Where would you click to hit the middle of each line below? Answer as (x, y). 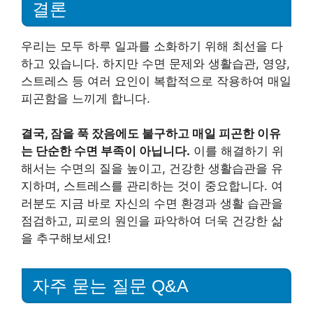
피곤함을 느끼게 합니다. (86, 98)
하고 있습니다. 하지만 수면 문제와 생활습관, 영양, (155, 63)
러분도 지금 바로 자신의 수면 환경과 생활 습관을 (152, 204)
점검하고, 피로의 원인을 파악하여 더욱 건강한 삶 (152, 221)
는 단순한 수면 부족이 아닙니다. (105, 151)
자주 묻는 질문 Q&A (110, 286)
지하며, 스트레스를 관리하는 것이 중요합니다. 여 (152, 186)
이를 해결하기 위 (237, 151)
